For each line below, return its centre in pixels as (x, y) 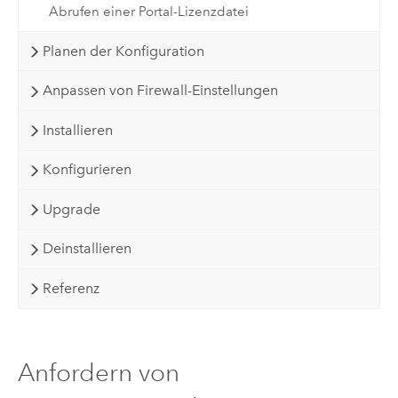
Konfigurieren (87, 170)
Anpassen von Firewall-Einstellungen (160, 91)
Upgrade (71, 209)
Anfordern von (98, 373)
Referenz (71, 289)
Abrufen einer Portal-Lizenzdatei (148, 12)
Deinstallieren (87, 249)
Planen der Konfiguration (123, 51)
